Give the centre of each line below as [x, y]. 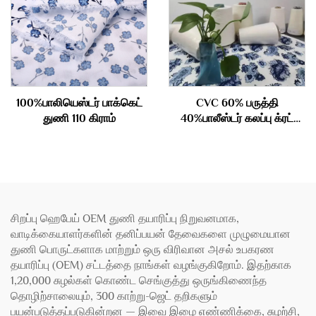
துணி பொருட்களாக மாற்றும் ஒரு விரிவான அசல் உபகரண [142, 250]
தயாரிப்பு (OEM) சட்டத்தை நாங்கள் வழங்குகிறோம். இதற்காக [151, 265]
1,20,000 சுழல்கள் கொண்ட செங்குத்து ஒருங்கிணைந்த [139, 281]
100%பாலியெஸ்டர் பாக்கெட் [79, 103]
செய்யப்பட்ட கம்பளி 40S [237, 134]
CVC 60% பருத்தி [237, 103]
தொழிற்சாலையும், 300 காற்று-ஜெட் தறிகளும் [114, 296]
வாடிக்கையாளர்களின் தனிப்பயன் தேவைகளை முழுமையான [151, 234]
